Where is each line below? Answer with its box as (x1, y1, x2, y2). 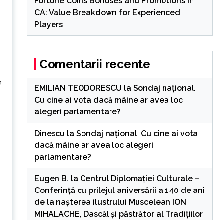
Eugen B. (34, 173, 69, 183)
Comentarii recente (39, 56, 150, 71)
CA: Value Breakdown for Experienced (34, 7, 180, 17)
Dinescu (34, 128, 65, 138)
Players (34, 19, 63, 29)
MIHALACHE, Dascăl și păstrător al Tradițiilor (34, 209, 203, 219)
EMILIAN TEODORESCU (34, 83, 122, 93)
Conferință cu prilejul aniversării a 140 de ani (34, 185, 205, 195)
